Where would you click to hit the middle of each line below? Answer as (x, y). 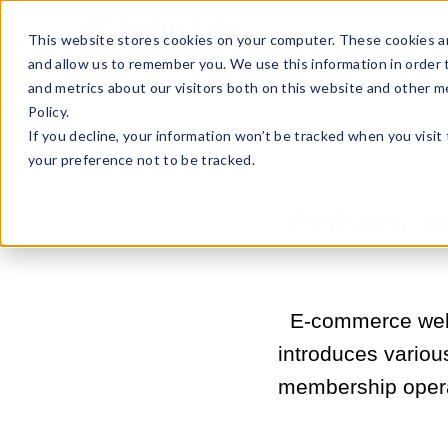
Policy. (49, 111)
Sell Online (315, 36)
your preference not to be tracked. (141, 159)
